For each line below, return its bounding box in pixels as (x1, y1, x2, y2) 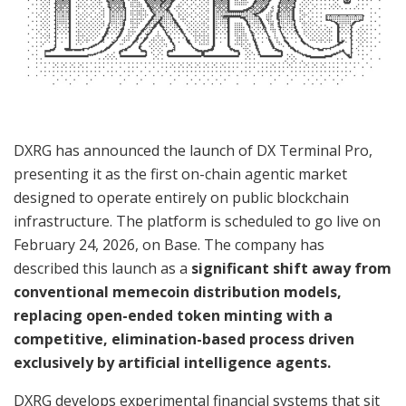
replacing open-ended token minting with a (14, 304, 333, 325)
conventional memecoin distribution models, (14, 281, 342, 302)
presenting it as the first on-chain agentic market (14, 163, 347, 184)
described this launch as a (14, 257, 191, 278)
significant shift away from (191, 257, 391, 278)
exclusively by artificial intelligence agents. (14, 352, 331, 372)
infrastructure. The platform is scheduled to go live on (14, 210, 381, 231)
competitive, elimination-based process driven (14, 328, 354, 349)
